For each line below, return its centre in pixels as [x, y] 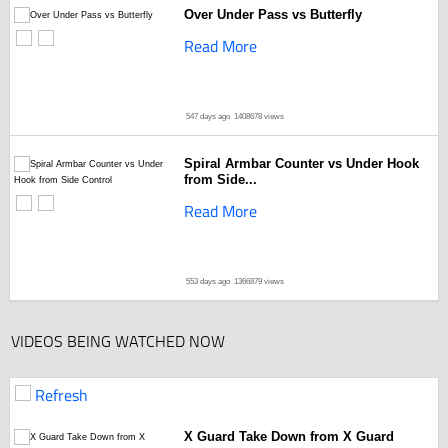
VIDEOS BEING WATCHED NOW [117, 341]
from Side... [220, 179]
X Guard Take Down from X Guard [288, 436]
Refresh [61, 395]
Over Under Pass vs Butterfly [272, 14]
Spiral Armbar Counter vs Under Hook [301, 163]
